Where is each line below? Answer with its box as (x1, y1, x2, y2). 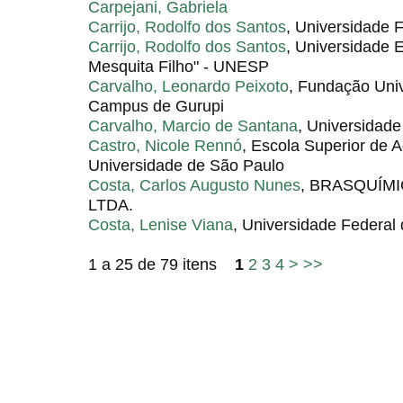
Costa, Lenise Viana (88, 215, 233, 235)
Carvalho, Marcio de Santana (88, 116, 298, 136)
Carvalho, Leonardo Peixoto (88, 76, 289, 96)
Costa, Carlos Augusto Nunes (88, 175, 300, 195)
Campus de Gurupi (88, 96, 224, 116)
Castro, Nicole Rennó (88, 136, 242, 156)
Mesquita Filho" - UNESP (88, 57, 269, 76)
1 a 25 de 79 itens (88, 255, 235, 274)
